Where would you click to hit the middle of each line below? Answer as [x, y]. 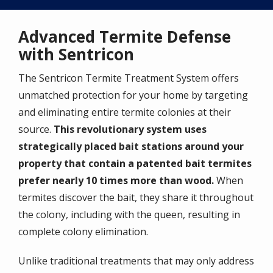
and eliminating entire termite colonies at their [125, 112]
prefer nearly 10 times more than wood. [116, 181]
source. [36, 129]
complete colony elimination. [83, 232]
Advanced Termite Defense [125, 37]
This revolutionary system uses [130, 129]
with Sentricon [76, 55]
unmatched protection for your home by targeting [133, 95]
